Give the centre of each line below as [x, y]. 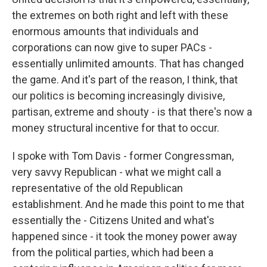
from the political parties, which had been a [113, 252]
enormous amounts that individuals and [105, 31]
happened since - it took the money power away [125, 236]
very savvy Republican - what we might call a [117, 172]
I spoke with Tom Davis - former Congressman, [123, 156]
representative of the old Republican [97, 188]
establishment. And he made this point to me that [128, 204]
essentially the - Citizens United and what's [113, 220]
